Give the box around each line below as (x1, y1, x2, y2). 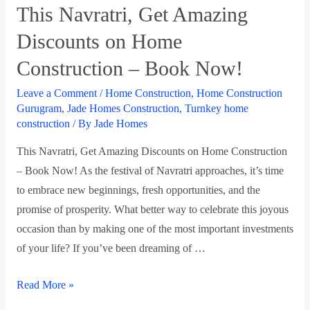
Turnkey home (184, 102, 248, 114)
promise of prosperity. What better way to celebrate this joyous (16, 203, 289, 216)
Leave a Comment (16, 86, 97, 99)
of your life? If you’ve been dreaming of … (16, 242, 206, 255)
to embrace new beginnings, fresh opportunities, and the (16, 184, 260, 197)
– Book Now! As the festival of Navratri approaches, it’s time (16, 165, 284, 177)
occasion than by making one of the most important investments (16, 223, 293, 235)
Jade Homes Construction (66, 102, 179, 114)
